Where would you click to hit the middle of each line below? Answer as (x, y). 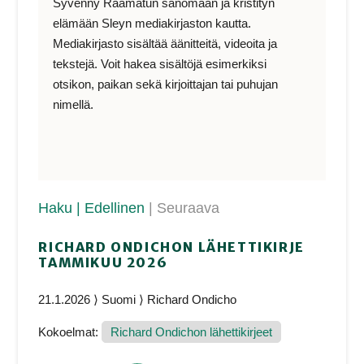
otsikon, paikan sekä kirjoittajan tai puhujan (166, 84)
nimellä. (74, 104)
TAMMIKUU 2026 (103, 263)
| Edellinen (113, 208)
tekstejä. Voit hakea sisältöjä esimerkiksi (160, 63)
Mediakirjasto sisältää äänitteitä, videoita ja (165, 43)
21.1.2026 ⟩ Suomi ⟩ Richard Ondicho (138, 299)
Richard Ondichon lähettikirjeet (192, 332)
